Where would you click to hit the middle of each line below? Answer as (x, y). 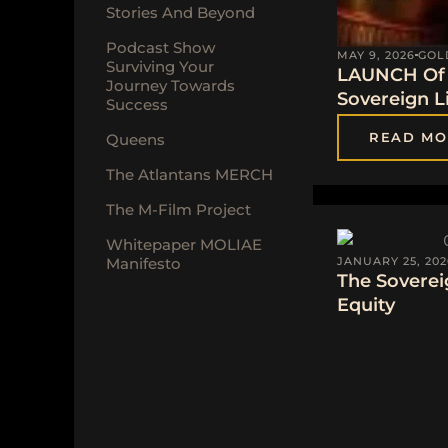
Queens (135, 139)
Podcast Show (160, 47)
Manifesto (143, 263)
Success (137, 104)
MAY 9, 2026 (376, 55)
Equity (366, 305)
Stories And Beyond (180, 12)
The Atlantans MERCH (189, 174)
